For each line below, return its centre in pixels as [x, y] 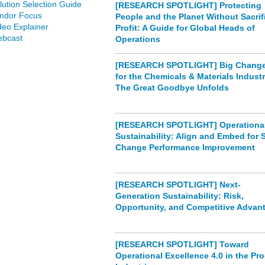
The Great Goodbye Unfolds [172, 88]
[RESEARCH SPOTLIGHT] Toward [182, 244]
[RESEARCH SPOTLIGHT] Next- [178, 185]
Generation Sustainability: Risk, [179, 196]
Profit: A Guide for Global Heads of [185, 28]
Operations [138, 39]
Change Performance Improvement [185, 147]
